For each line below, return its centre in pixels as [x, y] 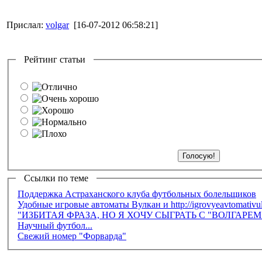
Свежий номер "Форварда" [72, 236]
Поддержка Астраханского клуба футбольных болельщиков [137, 194]
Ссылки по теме [56, 178]
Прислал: [26, 25]
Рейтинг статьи [55, 59]
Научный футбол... [55, 225]
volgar [57, 25]
